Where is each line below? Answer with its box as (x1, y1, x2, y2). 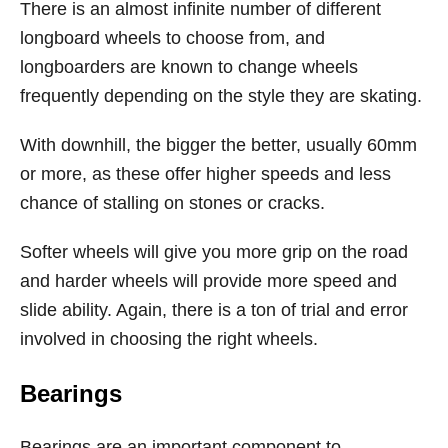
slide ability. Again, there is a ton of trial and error (20, 300, 408, 320)
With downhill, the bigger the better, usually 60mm (20, 135, 417, 155)
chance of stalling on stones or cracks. (20, 193, 325, 213)
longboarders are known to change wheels (20, 57, 358, 77)
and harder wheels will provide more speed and (20, 271, 397, 291)
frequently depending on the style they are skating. (20, 86, 422, 106)
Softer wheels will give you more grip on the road (20, 242, 408, 262)
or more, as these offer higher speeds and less (20, 164, 391, 184)
